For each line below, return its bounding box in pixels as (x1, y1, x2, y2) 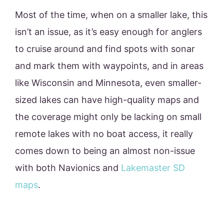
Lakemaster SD (121, 162, 185, 173)
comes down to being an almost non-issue (15, 145, 195, 156)
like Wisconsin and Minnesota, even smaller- (15, 77, 201, 88)
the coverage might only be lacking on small (15, 111, 201, 122)
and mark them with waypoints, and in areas (15, 60, 203, 71)
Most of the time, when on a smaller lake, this (15, 9, 207, 20)
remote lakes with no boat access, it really (15, 128, 193, 139)
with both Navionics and (15, 162, 121, 173)
